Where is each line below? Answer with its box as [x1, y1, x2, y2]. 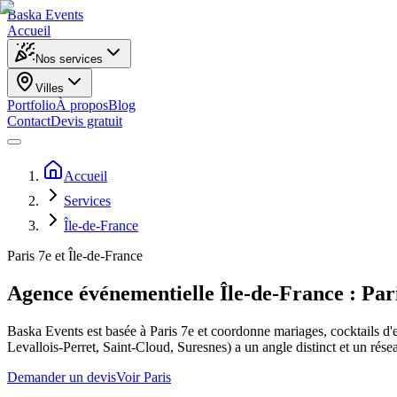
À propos [56, 97, 108, 113]
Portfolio [7, 97, 56, 113]
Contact [7, 113, 51, 128]
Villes [35, 82, 64, 95]
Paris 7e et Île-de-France [7, 248, 143, 263]
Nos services [35, 52, 103, 66]
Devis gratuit [51, 113, 122, 128]
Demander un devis [7, 369, 116, 385]
